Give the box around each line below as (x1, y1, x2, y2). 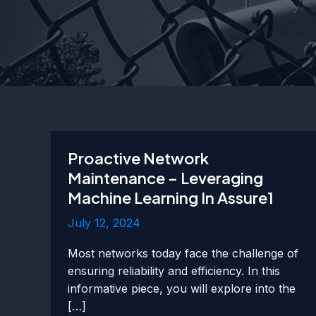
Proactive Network (68, 148, 209, 168)
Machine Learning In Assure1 (68, 188, 274, 207)
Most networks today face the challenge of (68, 246, 298, 261)
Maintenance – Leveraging (68, 168, 263, 188)
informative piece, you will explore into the (68, 281, 296, 296)
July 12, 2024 (68, 216, 140, 230)
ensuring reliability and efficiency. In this (68, 264, 280, 279)
